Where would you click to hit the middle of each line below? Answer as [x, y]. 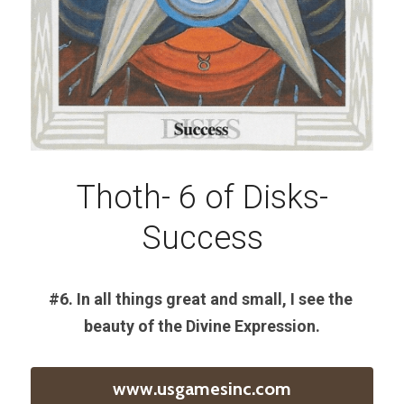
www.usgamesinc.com [202, 388]
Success [202, 238]
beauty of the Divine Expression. [202, 326]
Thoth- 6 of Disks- [202, 197]
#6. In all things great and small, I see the [200, 298]
